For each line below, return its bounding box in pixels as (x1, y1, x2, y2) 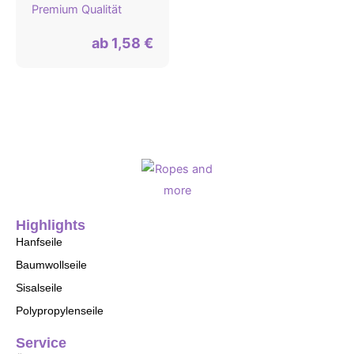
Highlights (16, 217, 85, 233)
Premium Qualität (32, 2, 122, 17)
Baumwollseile (16, 258, 87, 271)
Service (16, 334, 66, 351)
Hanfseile (16, 235, 62, 248)
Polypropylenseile (16, 303, 104, 317)
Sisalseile (16, 281, 62, 294)
